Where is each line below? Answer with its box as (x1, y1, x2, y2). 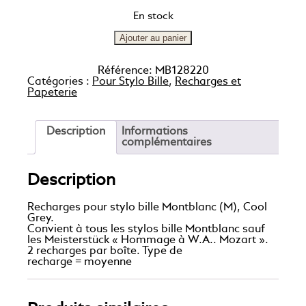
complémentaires (122, 137, 212, 149)
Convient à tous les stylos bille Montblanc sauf (27, 224, 265, 236)
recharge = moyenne (27, 257, 132, 268)
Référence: (97, 66, 155, 77)
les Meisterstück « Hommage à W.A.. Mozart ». (27, 235, 268, 247)
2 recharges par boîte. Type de (27, 246, 182, 258)
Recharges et (175, 76, 241, 88)
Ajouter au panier (120, 33, 186, 44)
